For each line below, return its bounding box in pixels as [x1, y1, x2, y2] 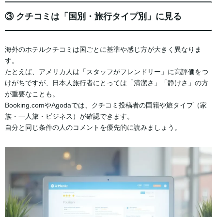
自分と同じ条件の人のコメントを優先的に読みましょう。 [5, 123, 181, 131]
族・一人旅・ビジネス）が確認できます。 [5, 112, 134, 120]
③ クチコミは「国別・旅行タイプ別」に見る [5, 11, 182, 21]
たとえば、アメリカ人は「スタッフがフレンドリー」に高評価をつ [5, 67, 208, 76]
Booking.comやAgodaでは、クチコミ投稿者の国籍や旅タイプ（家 [5, 101, 207, 109]
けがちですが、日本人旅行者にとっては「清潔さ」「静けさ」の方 [5, 78, 208, 87]
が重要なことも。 [5, 90, 59, 98]
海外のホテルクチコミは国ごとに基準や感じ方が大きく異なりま [5, 45, 201, 53]
